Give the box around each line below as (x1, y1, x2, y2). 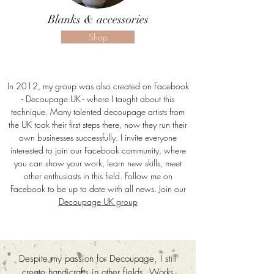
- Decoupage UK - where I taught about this (21, 93, 174, 105)
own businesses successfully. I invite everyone (19, 131, 177, 144)
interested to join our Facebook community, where (10, 144, 186, 157)
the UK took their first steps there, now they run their (9, 119, 187, 131)
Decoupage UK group (58, 196, 138, 208)
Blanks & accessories (47, 12, 149, 28)
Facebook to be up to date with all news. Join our (10, 183, 186, 195)
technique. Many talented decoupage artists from (11, 106, 185, 118)
